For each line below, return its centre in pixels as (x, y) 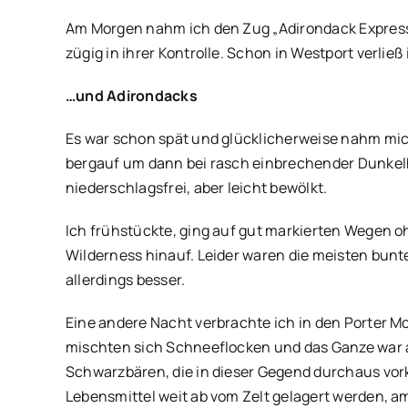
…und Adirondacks (131, 96)
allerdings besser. (125, 280)
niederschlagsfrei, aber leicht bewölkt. (196, 188)
